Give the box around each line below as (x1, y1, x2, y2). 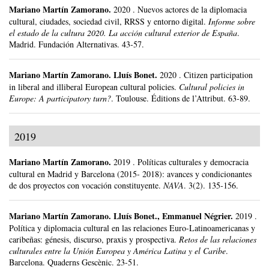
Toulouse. (116, 92, 151, 104)
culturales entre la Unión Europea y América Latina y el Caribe (9, 245, 226, 257)
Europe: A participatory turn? (9, 92, 111, 104)
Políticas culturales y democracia (138, 156, 249, 168)
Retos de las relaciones (179, 234, 256, 246)
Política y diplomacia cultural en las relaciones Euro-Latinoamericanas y (9, 222, 255, 234)
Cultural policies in (179, 81, 244, 93)
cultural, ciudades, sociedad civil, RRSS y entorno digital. (9, 16, 206, 28)
